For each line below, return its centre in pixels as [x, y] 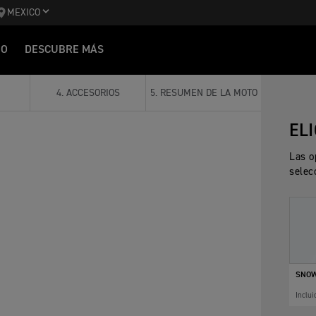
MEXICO [24, 13]
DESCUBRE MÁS [64, 50]
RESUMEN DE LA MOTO [208, 93]
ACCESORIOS [93, 93]
